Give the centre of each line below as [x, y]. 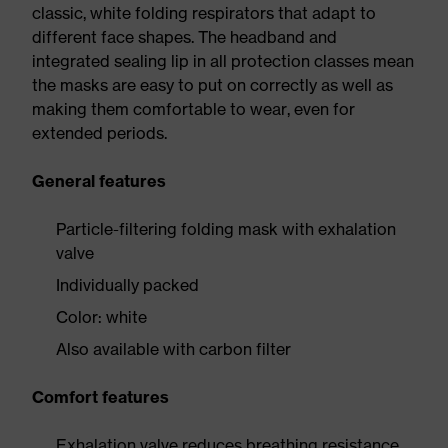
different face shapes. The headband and [184, 37]
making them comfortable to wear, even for [193, 109]
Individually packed [127, 285]
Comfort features [100, 397]
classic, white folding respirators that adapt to [204, 13]
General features [99, 181]
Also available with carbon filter [173, 349]
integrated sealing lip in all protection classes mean [223, 61]
